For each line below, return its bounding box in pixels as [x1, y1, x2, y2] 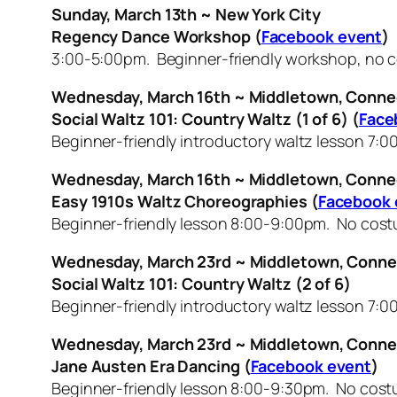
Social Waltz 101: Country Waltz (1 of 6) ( [51, 108, 359, 130]
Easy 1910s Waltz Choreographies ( [51, 191, 318, 213]
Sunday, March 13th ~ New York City [51, 4, 321, 26]
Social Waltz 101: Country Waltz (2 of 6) [51, 273, 354, 295]
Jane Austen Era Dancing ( [51, 355, 251, 378]
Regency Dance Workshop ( [51, 26, 261, 48]
